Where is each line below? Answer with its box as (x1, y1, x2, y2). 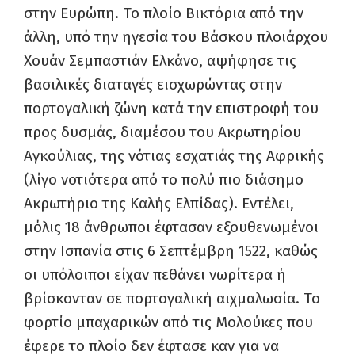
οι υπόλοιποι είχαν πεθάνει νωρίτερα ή (24, 265, 286, 284)
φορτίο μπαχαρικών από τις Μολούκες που (24, 313, 313, 331)
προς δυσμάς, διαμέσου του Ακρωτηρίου (24, 123, 301, 141)
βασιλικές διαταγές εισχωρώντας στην (24, 75, 282, 94)
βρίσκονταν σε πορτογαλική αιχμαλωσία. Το (24, 289, 320, 307)
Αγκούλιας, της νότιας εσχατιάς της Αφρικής (24, 147, 324, 165)
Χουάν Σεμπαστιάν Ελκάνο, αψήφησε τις (24, 52, 296, 70)
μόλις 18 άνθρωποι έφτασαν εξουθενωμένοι (24, 218, 319, 236)
